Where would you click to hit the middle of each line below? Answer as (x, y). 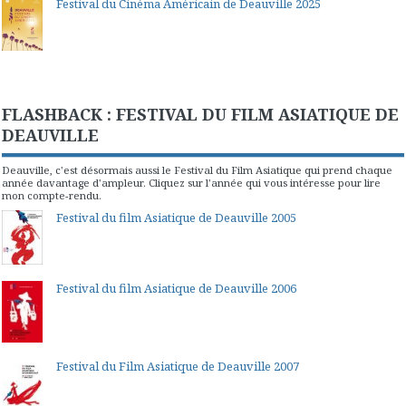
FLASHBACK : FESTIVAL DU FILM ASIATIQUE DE (200, 115)
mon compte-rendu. (52, 196)
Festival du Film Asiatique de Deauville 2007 (178, 366)
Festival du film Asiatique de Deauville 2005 (176, 217)
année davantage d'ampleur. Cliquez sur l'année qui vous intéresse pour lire (191, 183)
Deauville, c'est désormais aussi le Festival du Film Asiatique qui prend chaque (197, 170)
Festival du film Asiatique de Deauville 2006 (176, 289)
